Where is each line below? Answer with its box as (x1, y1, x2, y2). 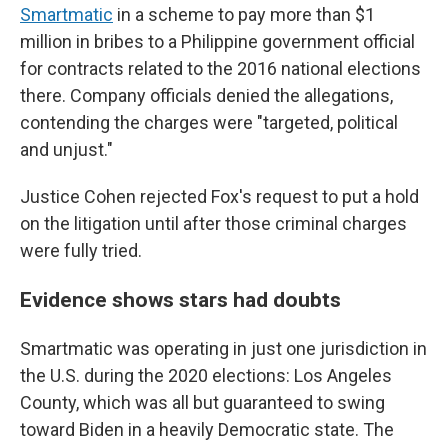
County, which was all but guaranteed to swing (20, 392, 385, 413)
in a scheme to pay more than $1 (113, 4, 375, 25)
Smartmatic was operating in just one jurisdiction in (20, 338, 427, 359)
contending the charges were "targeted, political (20, 112, 398, 133)
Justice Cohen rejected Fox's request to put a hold (20, 186, 419, 207)
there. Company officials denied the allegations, (20, 85, 393, 106)
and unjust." (20, 139, 113, 160)
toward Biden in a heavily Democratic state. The (20, 419, 394, 440)
